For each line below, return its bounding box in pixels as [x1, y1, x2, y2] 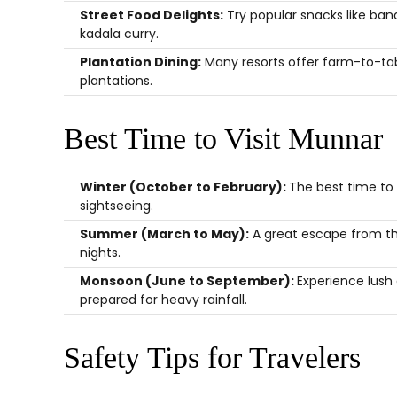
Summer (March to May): [80, 225, 249, 243]
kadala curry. [80, 25, 159, 43]
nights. [80, 244, 121, 261]
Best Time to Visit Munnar [64, 122, 383, 155]
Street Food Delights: [80, 6, 223, 24]
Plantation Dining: [80, 53, 201, 71]
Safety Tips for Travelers [64, 341, 361, 374]
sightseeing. [80, 197, 153, 214]
